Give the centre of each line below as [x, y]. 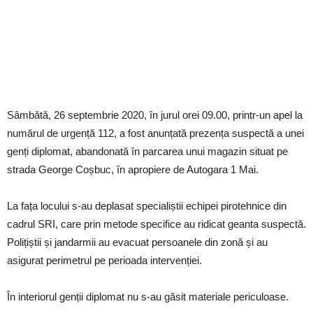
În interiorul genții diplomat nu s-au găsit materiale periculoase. [148, 297]
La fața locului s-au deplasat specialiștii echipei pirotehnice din [147, 206]
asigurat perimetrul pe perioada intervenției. [104, 261]
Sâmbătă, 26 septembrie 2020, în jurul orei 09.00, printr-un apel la [155, 115]
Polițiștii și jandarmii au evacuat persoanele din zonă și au [137, 242]
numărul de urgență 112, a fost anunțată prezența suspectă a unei [155, 133]
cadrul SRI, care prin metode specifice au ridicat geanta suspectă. [156, 224]
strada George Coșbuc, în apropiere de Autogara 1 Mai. [133, 170]
